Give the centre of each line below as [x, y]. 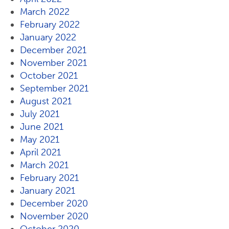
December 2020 [54, 203]
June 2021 [42, 127]
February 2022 [50, 25]
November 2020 [54, 216]
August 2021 [46, 101]
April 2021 [40, 152]
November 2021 [53, 63]
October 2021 [49, 76]
